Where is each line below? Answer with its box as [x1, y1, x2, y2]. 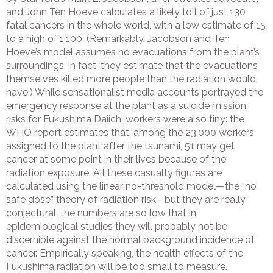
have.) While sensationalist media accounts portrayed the [6, 87, 263, 99]
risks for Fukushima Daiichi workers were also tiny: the [6, 113, 244, 126]
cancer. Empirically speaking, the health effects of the [6, 247, 243, 260]
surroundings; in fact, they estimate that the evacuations [6, 60, 258, 72]
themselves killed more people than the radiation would [6, 73, 256, 85]
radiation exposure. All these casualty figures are [6, 167, 222, 179]
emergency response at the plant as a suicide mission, [6, 100, 248, 112]
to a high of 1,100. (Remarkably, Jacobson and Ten [6, 33, 230, 45]
